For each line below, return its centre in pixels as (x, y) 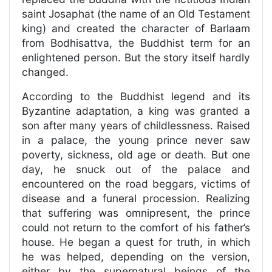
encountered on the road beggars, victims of (136, 184)
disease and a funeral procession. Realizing (136, 199)
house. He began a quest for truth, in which (136, 242)
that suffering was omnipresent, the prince (136, 213)
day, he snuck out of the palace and (136, 169)
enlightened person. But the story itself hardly (136, 58)
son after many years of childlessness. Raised (136, 126)
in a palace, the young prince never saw (136, 140)
